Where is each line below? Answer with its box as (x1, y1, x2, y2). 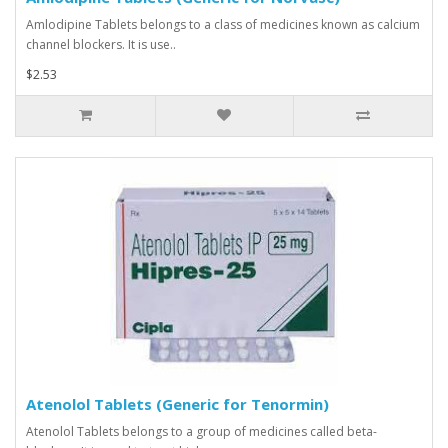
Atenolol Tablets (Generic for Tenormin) (26, 394, 329, 414)
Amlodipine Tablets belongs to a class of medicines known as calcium (26, 16, 420, 33)
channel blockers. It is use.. (26, 36, 176, 53)
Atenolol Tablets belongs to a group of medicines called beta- (26, 423, 377, 440)
